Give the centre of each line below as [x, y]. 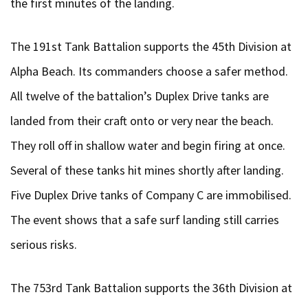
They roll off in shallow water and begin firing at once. [148, 145]
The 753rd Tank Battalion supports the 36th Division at [151, 288]
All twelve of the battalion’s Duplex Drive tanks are [140, 96]
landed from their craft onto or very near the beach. [142, 121]
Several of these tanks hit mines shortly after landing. [147, 170]
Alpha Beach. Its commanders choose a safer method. [149, 71]
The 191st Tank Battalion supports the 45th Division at [151, 46]
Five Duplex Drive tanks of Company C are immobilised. [151, 195]
